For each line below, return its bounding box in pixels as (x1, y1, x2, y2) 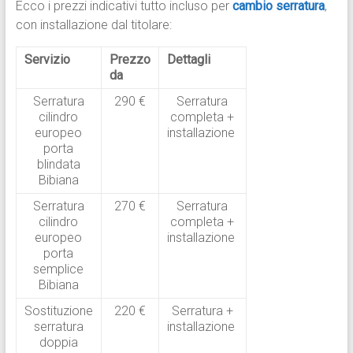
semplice (33, 262, 84, 277)
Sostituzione (24, 303, 93, 319)
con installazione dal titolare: (15, 17, 172, 33)
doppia (39, 335, 78, 351)
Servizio (24, 52, 70, 68)
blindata (36, 157, 80, 173)
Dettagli (166, 52, 210, 68)
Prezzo (109, 52, 150, 68)
